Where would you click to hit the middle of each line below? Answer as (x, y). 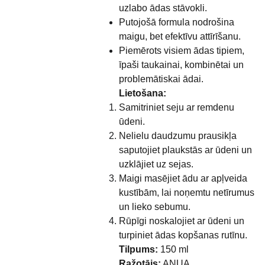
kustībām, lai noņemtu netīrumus (186, 193)
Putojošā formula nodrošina (176, 22)
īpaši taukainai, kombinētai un (181, 65)
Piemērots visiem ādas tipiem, (181, 51)
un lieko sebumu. (154, 207)
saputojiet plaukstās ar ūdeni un (185, 150)
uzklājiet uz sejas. (156, 164)
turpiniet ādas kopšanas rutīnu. (183, 235)
